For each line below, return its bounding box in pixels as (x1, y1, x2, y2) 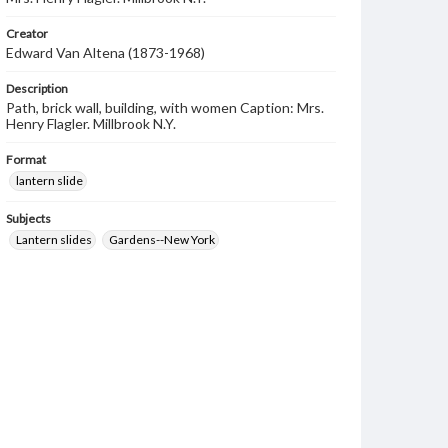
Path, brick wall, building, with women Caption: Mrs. (6, 99, 324, 116)
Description (6, 81, 68, 96)
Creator (6, 26, 48, 41)
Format (6, 152, 46, 167)
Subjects (6, 211, 51, 226)
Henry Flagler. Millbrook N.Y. (6, 115, 176, 132)
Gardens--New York (109, 232, 215, 247)
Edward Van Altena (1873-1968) (6, 44, 205, 61)
